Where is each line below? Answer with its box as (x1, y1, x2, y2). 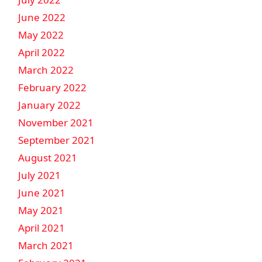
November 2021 (18, 116, 94, 129)
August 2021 (18, 151, 77, 164)
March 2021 (18, 239, 74, 252)
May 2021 (18, 204, 64, 217)
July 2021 (18, 168, 61, 182)
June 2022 (18, 11, 65, 24)
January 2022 (18, 98, 81, 112)
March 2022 (18, 63, 74, 77)
